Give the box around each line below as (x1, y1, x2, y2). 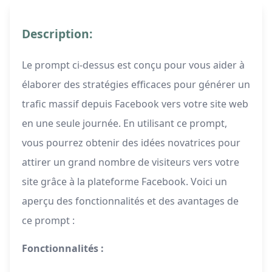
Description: (22, 25, 92, 42)
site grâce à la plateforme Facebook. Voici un (22, 175, 227, 189)
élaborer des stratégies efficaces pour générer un (22, 78, 250, 92)
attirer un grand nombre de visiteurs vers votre (22, 155, 239, 169)
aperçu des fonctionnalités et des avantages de (22, 194, 239, 208)
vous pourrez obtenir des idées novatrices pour (22, 136, 240, 150)
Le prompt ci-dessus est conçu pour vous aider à (22, 58, 245, 72)
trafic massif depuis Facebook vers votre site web (22, 97, 248, 111)
